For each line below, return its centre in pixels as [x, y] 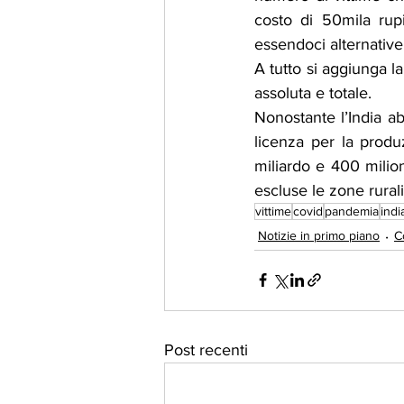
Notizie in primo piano [319, 236]
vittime [273, 211]
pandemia [352, 211]
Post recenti [206, 349]
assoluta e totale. [313, 92]
